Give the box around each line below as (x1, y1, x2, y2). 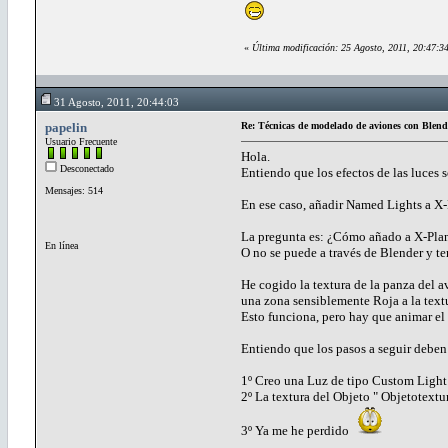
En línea (45, 239, 78, 251)
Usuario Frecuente (45, 135, 117, 147)
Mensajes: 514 (45, 184, 103, 196)
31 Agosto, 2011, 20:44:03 (54, 95, 179, 108)
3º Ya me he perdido (241, 422, 355, 438)
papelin (45, 119, 87, 135)
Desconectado (57, 162, 114, 174)
